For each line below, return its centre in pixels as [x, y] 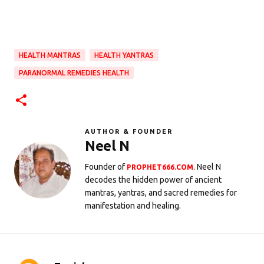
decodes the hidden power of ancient [153, 180]
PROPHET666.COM [160, 167]
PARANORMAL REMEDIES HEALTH [74, 73]
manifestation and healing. [133, 206]
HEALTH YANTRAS [124, 55]
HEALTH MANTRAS [50, 55]
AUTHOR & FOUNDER [129, 132]
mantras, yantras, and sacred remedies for [161, 193]
